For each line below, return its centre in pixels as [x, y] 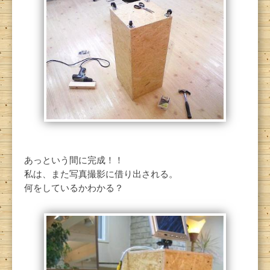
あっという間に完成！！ [74, 161]
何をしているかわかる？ [74, 188]
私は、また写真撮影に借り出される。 [101, 174]
